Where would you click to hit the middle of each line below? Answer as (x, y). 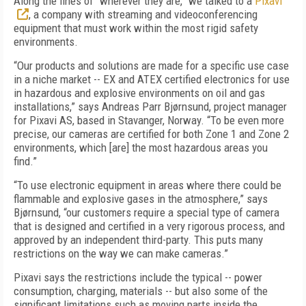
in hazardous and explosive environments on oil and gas (139, 93)
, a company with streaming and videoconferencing (143, 14)
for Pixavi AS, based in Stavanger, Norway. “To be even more (149, 120)
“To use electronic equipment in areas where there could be (148, 185)
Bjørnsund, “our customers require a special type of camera (147, 212)
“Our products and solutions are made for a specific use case (151, 66)
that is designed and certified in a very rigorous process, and (149, 226)
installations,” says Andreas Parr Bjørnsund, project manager (150, 107)
